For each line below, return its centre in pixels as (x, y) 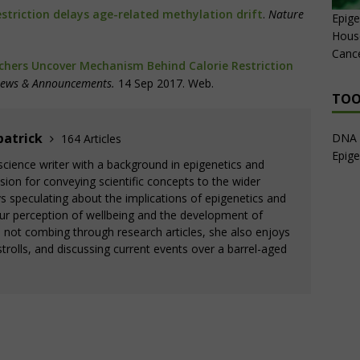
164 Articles (91, 139)
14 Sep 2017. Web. (164, 84)
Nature (286, 14)
